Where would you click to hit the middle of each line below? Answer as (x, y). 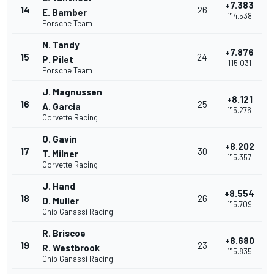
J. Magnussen (72, 92)
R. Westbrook (71, 248)
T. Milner (60, 154)
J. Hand (59, 186)
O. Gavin (60, 139)
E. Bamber (65, 13)
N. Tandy (61, 45)
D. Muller (61, 201)
